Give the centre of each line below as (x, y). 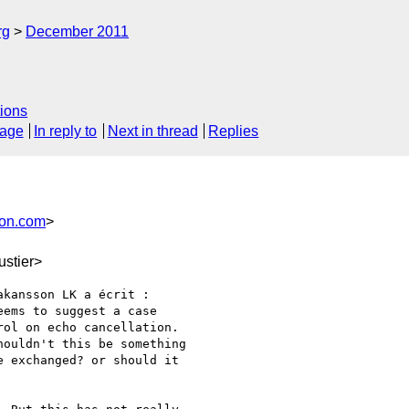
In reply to (66, 131)
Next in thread (152, 131)
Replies (234, 131)
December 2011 (77, 31)
